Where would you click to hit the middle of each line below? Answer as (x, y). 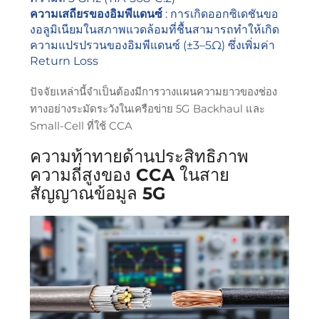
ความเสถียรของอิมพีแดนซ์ (97, 14)
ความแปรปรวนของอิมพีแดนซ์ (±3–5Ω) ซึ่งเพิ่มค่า (152, 46)
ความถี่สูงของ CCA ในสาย (129, 175)
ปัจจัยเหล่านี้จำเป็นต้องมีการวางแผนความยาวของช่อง (153, 92)
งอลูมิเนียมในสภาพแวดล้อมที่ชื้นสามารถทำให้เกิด (154, 30)
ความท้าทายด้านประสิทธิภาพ (139, 157)
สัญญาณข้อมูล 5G (98, 194)
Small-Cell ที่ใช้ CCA (81, 126)
